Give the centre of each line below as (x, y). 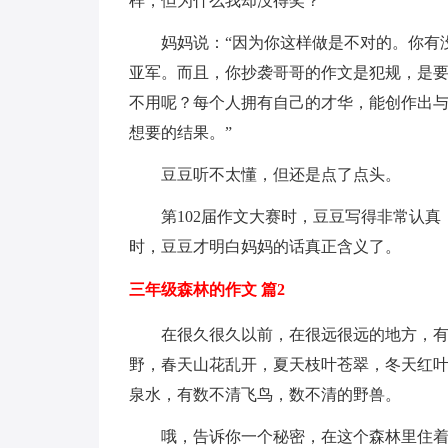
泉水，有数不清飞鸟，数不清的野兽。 (264, 394)
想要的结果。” (180, 132)
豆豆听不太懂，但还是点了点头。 (280, 174)
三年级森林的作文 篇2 (206, 289)
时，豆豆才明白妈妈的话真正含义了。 (264, 246)
